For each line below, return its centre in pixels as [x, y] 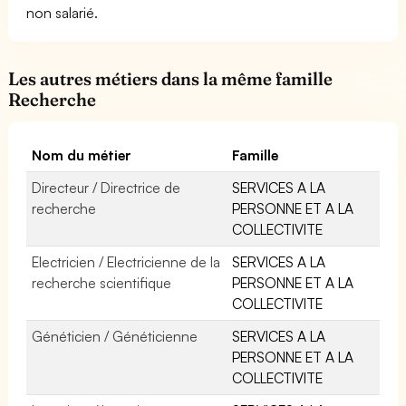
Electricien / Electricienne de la [126, 261]
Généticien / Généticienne [115, 336]
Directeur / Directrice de [106, 187]
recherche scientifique [102, 282]
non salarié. [63, 12]
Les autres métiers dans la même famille [171, 78]
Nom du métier [82, 155]
